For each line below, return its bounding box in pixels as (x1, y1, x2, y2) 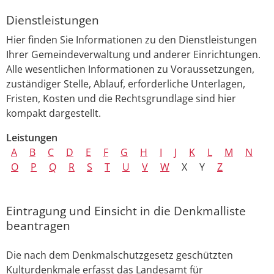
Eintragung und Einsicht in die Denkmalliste (6, 202, 246, 220)
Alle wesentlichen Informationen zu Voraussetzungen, (6, 62, 254, 76)
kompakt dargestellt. (6, 106, 101, 120)
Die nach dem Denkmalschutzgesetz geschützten (6, 248, 233, 262)
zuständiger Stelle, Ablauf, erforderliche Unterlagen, (6, 77, 245, 91)
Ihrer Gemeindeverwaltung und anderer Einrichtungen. (6, 48, 261, 62)
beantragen (6, 217, 70, 234)
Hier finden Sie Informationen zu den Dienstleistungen (6, 33, 257, 47)
